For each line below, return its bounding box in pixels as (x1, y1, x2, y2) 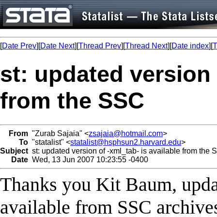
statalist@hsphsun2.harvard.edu (70, 138, 181, 146)
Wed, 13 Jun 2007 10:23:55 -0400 (28, 155, 148, 164)
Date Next (40, 42, 75, 50)
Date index (171, 42, 209, 50)
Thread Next (125, 42, 168, 50)
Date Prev (2, 42, 36, 50)
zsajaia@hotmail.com (89, 129, 163, 138)
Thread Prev (78, 42, 121, 50)
